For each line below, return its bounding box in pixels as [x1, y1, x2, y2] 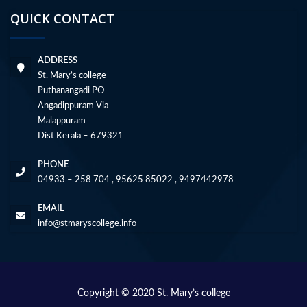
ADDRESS [38, 56, 77, 65]
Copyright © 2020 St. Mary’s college [77, 288, 230, 298]
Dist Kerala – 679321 [38, 131, 123, 140]
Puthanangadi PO [38, 86, 104, 95]
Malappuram [38, 116, 86, 125]
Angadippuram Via [38, 101, 108, 110]
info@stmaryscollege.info [38, 219, 136, 228]
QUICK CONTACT [10, 10, 114, 27]
